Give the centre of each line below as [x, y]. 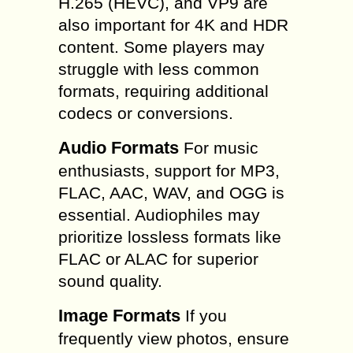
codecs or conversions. [146, 113]
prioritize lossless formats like [170, 237]
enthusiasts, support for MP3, [169, 171]
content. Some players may [162, 47]
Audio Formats [119, 148]
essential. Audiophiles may [159, 215]
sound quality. [110, 281]
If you [204, 316]
